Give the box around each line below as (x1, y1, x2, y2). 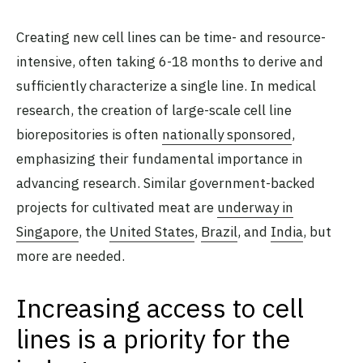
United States (109, 223, 194, 241)
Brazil (201, 223, 237, 241)
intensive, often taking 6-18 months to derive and (16, 53, 323, 71)
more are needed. (16, 247, 125, 266)
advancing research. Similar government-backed (16, 174, 315, 193)
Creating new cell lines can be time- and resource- (16, 28, 326, 47)
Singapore (16, 223, 79, 241)
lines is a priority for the (16, 322, 290, 357)
